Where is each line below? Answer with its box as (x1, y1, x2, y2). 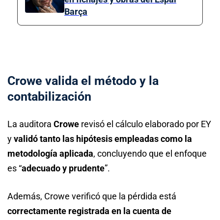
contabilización (7, 89, 91, 104)
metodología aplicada (7, 148, 93, 159)
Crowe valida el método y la (7, 73, 159, 88)
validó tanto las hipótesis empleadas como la (14, 133, 192, 144)
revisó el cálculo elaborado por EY (79, 118, 211, 129)
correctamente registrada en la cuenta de (7, 205, 171, 216)
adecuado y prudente (22, 163, 105, 173)
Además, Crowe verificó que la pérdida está (7, 191, 176, 201)
